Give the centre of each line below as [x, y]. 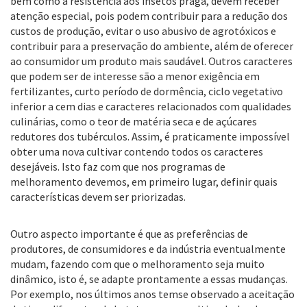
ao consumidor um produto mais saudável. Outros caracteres [151, 61]
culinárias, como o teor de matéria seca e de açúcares [134, 121]
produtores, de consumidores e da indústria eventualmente [148, 249]
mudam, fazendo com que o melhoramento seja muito [137, 264]
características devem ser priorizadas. [98, 197]
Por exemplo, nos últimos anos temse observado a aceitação [152, 294]
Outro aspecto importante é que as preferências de [129, 234]
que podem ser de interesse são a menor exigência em [135, 76]
